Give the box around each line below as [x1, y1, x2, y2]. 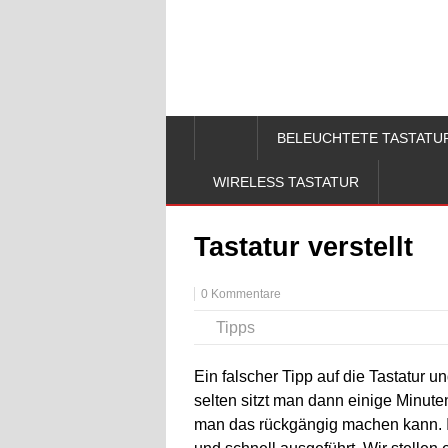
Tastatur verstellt [194, 231, 413, 262]
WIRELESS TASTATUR [213, 173, 359, 190]
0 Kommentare [201, 286, 281, 301]
